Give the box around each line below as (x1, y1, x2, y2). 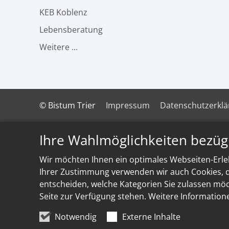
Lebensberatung (39, 24, 103, 36)
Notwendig (55, 211, 97, 222)
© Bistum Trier (39, 100, 96, 111)
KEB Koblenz (39, 7, 87, 18)
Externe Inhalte (122, 211, 180, 222)
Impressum (106, 100, 150, 111)
